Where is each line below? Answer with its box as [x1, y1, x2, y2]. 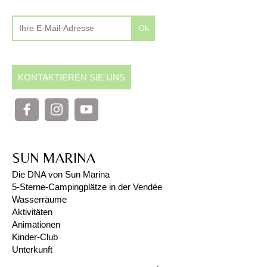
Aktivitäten [12, 206, 52, 217]
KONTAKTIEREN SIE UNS [18, 72, 125, 82]
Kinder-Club [12, 231, 58, 242]
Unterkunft [12, 244, 52, 254]
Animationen [12, 219, 60, 229]
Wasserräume [12, 194, 67, 204]
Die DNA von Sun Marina [12, 169, 110, 179]
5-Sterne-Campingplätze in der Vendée [12, 181, 162, 192]
